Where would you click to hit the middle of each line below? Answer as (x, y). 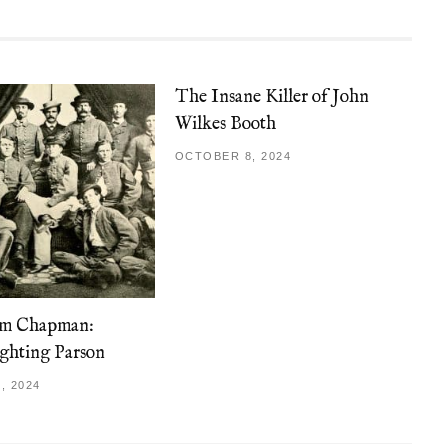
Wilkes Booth (225, 124)
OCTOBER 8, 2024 (233, 155)
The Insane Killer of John (271, 97)
